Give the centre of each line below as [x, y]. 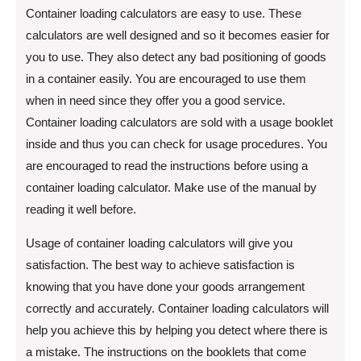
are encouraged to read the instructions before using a [167, 165]
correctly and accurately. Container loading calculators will [177, 308]
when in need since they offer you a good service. [156, 100]
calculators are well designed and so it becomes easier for [178, 35]
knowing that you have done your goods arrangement [165, 286]
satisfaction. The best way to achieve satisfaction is [160, 264]
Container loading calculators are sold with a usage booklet [179, 122]
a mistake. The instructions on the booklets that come [166, 351]
